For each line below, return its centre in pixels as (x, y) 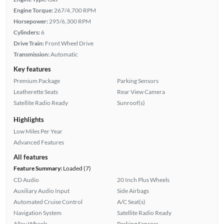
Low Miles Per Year (38, 131)
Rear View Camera (141, 91)
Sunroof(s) (131, 102)
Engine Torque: (33, 10)
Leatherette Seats (35, 91)
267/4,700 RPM (75, 10)
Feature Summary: (37, 168)
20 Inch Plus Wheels (143, 179)
